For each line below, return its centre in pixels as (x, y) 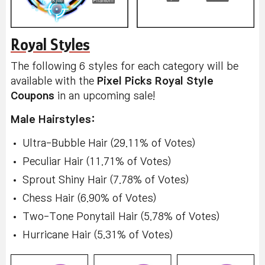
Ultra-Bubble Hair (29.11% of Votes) (109, 144)
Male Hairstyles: (53, 120)
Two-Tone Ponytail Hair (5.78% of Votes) (121, 217)
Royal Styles (50, 45)
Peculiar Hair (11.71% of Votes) (97, 162)
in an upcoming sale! (105, 96)
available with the (54, 82)
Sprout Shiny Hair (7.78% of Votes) (106, 180)
